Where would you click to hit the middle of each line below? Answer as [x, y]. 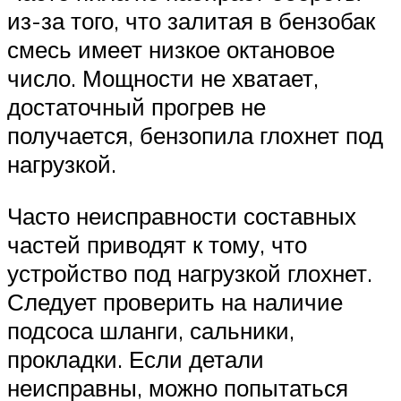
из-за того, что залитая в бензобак [191, 21]
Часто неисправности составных [182, 215]
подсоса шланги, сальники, [151, 330]
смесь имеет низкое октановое [171, 50]
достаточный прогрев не [137, 107]
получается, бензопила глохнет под [195, 136]
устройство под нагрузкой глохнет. [190, 273]
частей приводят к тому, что [157, 244]
